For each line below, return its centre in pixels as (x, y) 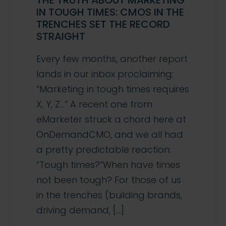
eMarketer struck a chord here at (111, 120)
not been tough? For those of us (109, 180)
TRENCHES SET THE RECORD (103, 24)
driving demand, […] (80, 210)
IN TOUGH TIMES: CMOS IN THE (110, 12)
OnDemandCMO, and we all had (110, 135)
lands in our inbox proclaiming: (105, 74)
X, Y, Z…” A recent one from (94, 104)
